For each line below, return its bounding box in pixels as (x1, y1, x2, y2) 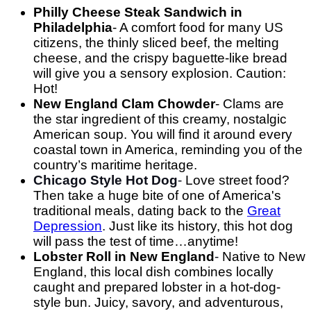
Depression (33, 219, 102, 234)
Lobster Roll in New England (33, 249, 215, 264)
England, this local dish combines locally (33, 264, 274, 280)
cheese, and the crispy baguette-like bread (33, 51, 287, 66)
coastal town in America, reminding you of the (33, 142, 303, 158)
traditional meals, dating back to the (33, 203, 244, 219)
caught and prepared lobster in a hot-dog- (33, 280, 280, 295)
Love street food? (185, 173, 289, 188)
